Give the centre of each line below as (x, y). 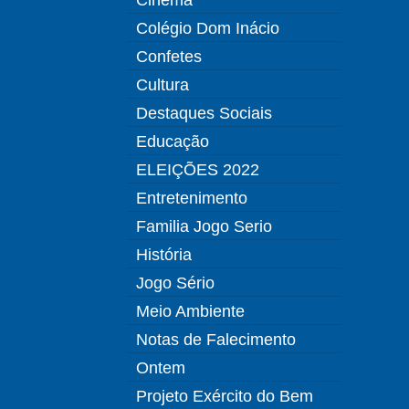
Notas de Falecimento (216, 340)
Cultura (163, 85)
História (164, 255)
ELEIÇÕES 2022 (198, 170)
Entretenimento (192, 198)
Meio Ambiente (190, 311)
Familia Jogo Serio (204, 226)
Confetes (169, 57)
